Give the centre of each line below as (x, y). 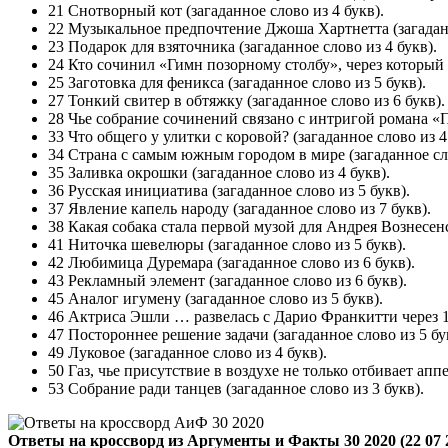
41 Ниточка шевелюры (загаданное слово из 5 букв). (227, 244)
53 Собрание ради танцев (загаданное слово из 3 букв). (236, 388)
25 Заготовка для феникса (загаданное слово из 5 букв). (237, 82)
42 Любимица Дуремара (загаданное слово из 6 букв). (231, 262)
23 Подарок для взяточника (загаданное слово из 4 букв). (242, 46)
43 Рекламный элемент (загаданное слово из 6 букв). (227, 280)
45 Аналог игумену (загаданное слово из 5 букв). (215, 298)
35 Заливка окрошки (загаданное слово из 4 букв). (219, 172)
